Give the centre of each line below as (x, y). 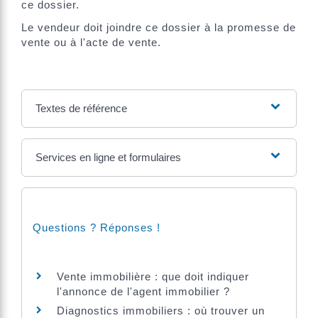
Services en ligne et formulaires (108, 157)
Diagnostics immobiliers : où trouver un (161, 310)
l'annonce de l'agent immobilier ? (143, 291)
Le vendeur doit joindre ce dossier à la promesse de (159, 27)
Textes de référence (81, 108)
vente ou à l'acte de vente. (91, 42)
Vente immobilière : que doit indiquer (153, 276)
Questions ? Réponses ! (97, 227)
